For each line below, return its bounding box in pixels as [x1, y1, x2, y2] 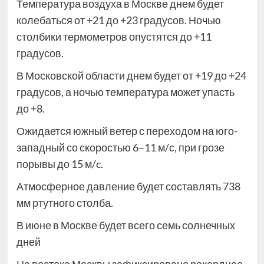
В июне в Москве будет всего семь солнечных [16, 219, 235, 232]
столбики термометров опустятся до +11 [16, 30, 212, 44]
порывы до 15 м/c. [16, 157, 103, 171]
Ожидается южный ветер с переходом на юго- [16, 124, 237, 138]
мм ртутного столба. [16, 196, 113, 210]
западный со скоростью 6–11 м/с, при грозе [16, 141, 225, 154]
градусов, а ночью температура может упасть [16, 85, 235, 99]
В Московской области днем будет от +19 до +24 [16, 69, 246, 82]
